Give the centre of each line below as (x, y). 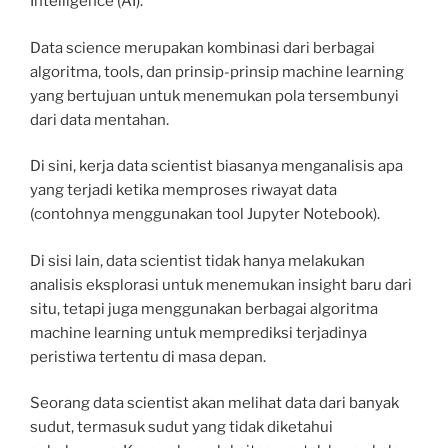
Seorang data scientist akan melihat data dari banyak (214, 403)
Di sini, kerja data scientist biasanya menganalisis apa (216, 166)
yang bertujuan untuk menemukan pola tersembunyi (214, 95)
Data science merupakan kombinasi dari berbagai (202, 47)
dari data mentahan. (99, 119)
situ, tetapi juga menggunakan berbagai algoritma (204, 308)
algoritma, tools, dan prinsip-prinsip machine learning (217, 71)
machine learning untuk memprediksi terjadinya (198, 332)
